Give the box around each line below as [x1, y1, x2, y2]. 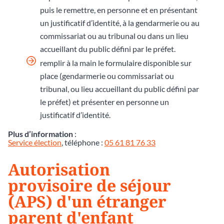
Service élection [8, 137, 61, 147]
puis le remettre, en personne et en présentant [40, 4, 197, 14]
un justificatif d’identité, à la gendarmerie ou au [40, 17, 199, 27]
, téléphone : [61, 137, 104, 147]
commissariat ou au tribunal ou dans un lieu [40, 30, 188, 40]
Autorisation [8, 158, 110, 180]
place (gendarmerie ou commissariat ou [40, 70, 174, 80]
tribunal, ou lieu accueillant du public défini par [40, 83, 199, 93]
